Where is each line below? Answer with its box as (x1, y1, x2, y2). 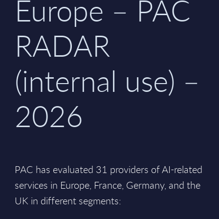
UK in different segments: (15, 194, 121, 207)
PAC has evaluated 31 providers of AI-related (15, 163, 202, 176)
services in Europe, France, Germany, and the (15, 178, 200, 192)
